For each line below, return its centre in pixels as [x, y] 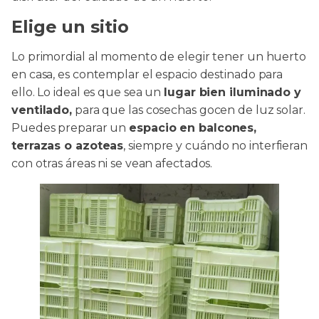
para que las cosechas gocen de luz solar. [189, 110]
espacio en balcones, [193, 127]
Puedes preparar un [70, 127]
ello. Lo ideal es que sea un [88, 92]
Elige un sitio [70, 26]
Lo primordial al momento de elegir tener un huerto [159, 56]
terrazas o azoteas [68, 145]
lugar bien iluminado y [232, 92]
